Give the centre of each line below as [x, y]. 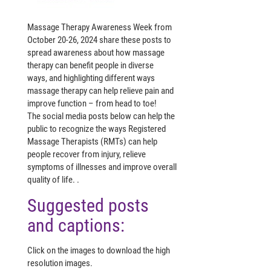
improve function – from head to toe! [92, 104]
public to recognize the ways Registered [96, 129]
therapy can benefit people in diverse [90, 66]
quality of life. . [54, 180]
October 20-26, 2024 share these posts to [99, 40]
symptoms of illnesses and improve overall [102, 167]
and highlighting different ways [101, 78]
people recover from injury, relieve [87, 155]
